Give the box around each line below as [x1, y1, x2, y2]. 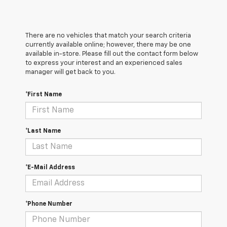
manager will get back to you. [25, 69, 116, 76]
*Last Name [25, 128, 61, 135]
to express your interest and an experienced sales [25, 60, 182, 67]
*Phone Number [25, 201, 72, 208]
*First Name [25, 92, 62, 98]
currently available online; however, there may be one [25, 42, 191, 49]
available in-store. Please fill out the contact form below [25, 51, 198, 58]
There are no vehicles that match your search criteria [25, 32, 191, 40]
